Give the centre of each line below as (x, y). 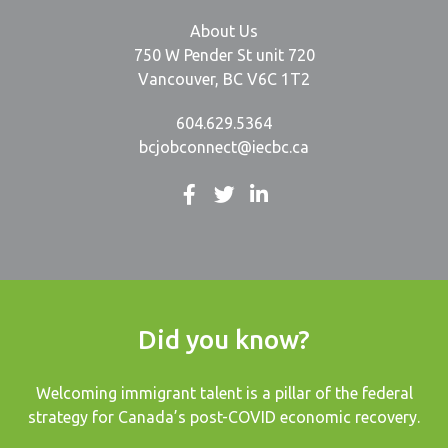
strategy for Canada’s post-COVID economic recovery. (224, 416)
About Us (224, 31)
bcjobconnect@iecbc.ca (224, 147)
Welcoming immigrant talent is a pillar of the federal (224, 392)
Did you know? (224, 340)
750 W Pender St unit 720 (224, 55)
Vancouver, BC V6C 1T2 (224, 79)
